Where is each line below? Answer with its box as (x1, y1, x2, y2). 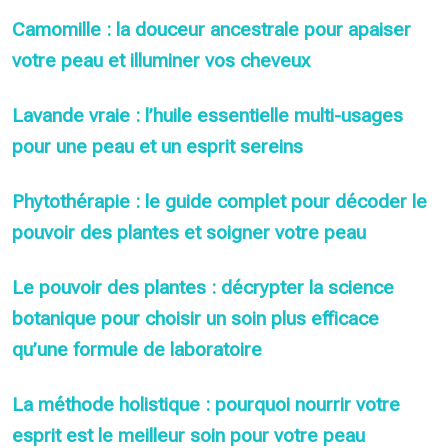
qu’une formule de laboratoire (12, 337, 262, 361)
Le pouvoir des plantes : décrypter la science (12, 275, 394, 299)
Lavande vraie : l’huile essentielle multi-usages (12, 103, 403, 127)
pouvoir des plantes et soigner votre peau (12, 220, 366, 244)
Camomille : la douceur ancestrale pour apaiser (12, 17, 411, 41)
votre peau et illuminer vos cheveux (12, 48, 310, 72)
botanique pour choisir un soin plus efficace (12, 306, 379, 330)
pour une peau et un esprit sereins (12, 134, 303, 158)
